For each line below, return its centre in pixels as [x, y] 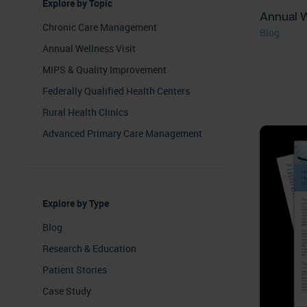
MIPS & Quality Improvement [105, 70]
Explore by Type [76, 204]
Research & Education [89, 249]
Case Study [67, 291]
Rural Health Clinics [85, 112]
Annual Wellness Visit [89, 49]
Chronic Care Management [100, 27]
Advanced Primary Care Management [122, 134]
